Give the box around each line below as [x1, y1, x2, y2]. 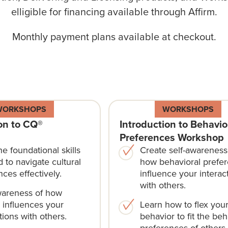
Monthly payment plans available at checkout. [12, 28, 216, 44]
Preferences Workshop [119, 129, 224, 145]
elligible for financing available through [11, 4, 188, 19]
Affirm [188, 4, 215, 19]
